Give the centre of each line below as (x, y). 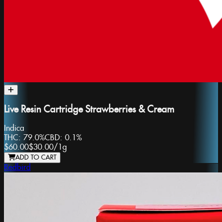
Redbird (17, 168)
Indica (14, 129)
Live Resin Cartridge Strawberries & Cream (89, 110)
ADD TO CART (36, 158)
